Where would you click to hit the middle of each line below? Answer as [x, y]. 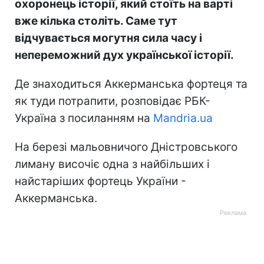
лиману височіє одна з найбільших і [112, 164]
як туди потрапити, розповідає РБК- [113, 101]
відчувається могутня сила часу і [108, 38]
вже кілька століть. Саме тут [96, 21]
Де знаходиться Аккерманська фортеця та [131, 84]
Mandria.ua [183, 118]
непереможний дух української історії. [124, 55]
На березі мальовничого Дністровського [126, 147]
